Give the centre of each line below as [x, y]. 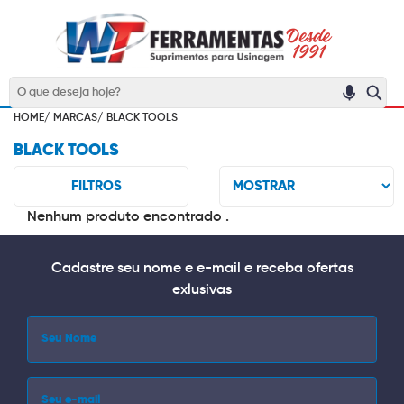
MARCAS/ [78, 118]
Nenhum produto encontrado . [128, 217]
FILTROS [96, 186]
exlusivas [202, 290]
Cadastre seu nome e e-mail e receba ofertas [202, 269]
